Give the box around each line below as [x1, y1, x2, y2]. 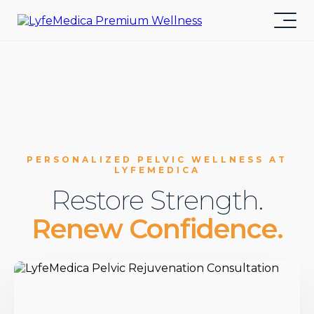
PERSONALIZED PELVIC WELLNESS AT [27, 154, 287, 165]
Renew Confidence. [31, 212, 283, 245]
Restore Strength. [51, 184, 263, 217]
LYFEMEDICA [114, 165, 200, 175]
